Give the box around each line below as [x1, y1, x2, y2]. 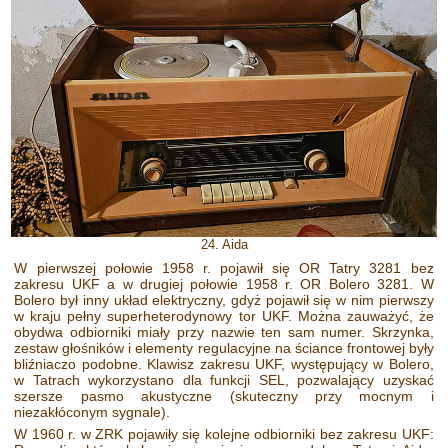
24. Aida [200, 236, 248, 252]
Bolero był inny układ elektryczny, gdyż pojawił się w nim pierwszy [14, 291, 434, 308]
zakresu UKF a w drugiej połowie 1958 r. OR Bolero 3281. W [14, 275, 434, 292]
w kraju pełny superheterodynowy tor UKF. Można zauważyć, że [14, 307, 434, 324]
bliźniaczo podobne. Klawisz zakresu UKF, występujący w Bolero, [14, 355, 434, 372]
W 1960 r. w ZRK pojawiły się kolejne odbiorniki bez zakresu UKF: [14, 425, 434, 442]
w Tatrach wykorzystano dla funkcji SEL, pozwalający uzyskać [14, 371, 434, 388]
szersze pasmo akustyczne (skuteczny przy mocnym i [14, 387, 434, 404]
